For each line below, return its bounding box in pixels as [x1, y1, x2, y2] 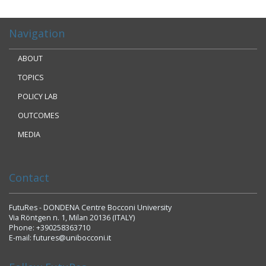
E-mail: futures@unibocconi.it [9, 232, 111, 243]
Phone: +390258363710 [9, 222, 90, 233]
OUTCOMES [18, 110, 59, 121]
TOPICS [18, 72, 44, 83]
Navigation [9, 26, 65, 40]
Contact [9, 170, 49, 185]
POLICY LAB [18, 91, 58, 102]
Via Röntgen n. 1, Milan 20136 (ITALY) [9, 212, 135, 223]
